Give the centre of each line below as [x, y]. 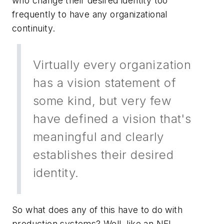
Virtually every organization [112, 65]
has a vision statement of [104, 83]
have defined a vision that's [112, 119]
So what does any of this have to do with [97, 209]
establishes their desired [103, 155]
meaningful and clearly [98, 137]
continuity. [34, 28]
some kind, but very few [102, 101]
